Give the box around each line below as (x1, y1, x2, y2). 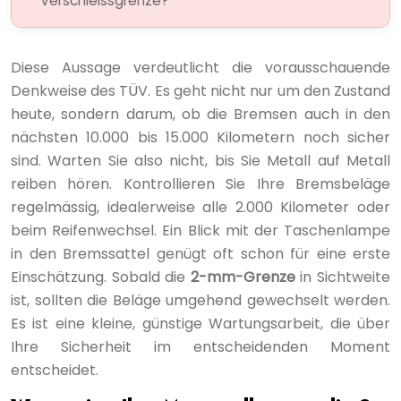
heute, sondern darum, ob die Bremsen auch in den (11, 103, 390, 124)
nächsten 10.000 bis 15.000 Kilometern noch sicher (11, 126, 390, 148)
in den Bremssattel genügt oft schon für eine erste (11, 243, 390, 264)
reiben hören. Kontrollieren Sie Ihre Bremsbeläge (11, 173, 390, 194)
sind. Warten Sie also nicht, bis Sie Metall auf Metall (11, 149, 390, 171)
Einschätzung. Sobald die (11, 266, 191, 287)
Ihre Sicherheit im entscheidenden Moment (11, 336, 390, 357)
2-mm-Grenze (190, 266, 295, 287)
